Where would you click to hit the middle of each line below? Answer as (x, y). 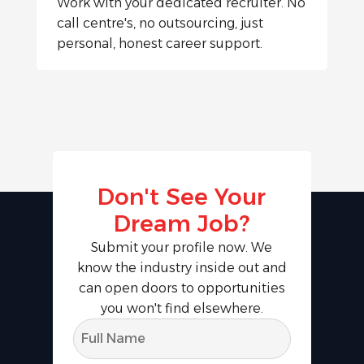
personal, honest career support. (159, 43)
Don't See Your (182, 196)
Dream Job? (182, 223)
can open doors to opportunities (182, 288)
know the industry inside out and (182, 267)
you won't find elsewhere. (182, 308)
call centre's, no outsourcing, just (160, 23)
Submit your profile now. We (182, 247)
